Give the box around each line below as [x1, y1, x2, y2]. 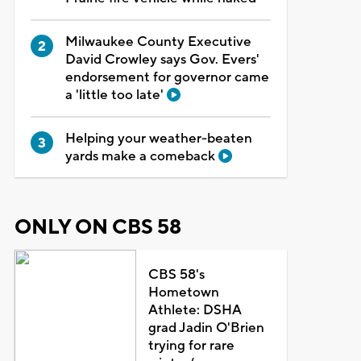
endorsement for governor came [64, 68, 269, 86]
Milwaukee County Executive [64, 32, 251, 51]
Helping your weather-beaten [64, 129, 252, 147]
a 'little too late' [64, 85, 167, 104]
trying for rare [148, 336, 235, 355]
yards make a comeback [64, 147, 218, 165]
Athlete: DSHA [148, 301, 242, 319]
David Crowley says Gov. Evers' [64, 50, 259, 68]
